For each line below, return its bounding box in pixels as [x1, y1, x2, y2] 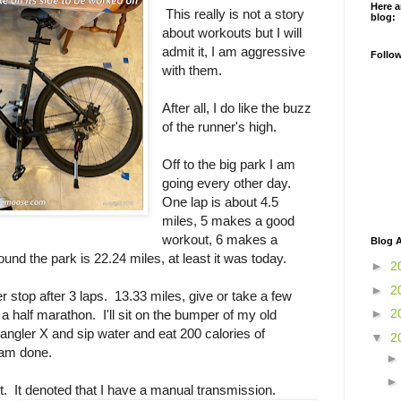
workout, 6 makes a [162, 232, 278, 248]
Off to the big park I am [162, 157, 296, 173]
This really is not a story [162, 6, 305, 22]
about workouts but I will [162, 25, 303, 41]
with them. [162, 63, 223, 79]
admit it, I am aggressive [162, 44, 306, 60]
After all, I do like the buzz [162, 100, 312, 116]
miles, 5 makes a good [162, 213, 295, 229]
